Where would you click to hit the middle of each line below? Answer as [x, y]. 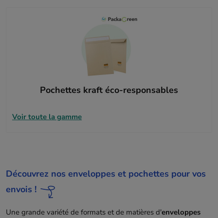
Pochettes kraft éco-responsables [109, 90]
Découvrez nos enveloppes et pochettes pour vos [106, 173]
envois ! [21, 189]
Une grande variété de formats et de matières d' [84, 212]
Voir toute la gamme [47, 117]
